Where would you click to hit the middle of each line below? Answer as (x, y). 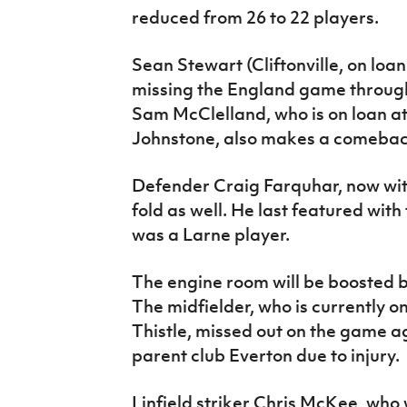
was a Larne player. (210, 234)
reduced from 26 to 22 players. (255, 17)
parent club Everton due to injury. (265, 355)
